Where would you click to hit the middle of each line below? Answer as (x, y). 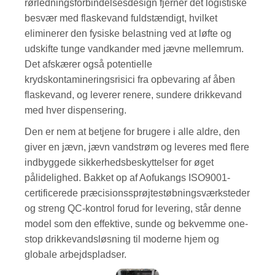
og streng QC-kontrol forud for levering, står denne (133, 208)
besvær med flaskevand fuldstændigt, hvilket (121, 18)
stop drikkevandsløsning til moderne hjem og (122, 239)
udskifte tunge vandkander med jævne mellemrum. (134, 48)
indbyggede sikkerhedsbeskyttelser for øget (119, 162)
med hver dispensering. (78, 110)
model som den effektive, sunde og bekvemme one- (137, 223)
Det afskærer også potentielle (89, 64)
